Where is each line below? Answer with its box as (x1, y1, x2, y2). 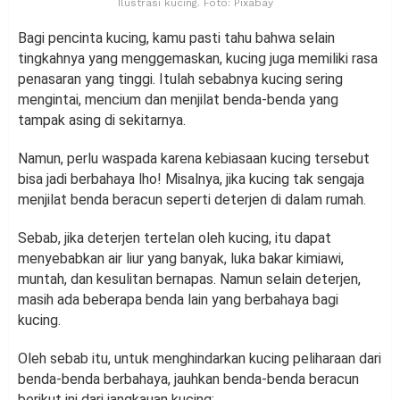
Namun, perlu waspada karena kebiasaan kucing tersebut (18, 149, 370, 167)
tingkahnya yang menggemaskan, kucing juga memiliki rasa (18, 49, 378, 67)
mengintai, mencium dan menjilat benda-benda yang (18, 90, 338, 108)
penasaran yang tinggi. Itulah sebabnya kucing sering (18, 70, 343, 87)
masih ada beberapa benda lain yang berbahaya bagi (18, 290, 338, 308)
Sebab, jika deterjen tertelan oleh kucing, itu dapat (18, 229, 331, 246)
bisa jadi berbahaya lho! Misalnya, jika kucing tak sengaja (18, 170, 364, 187)
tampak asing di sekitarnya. (18, 111, 186, 129)
